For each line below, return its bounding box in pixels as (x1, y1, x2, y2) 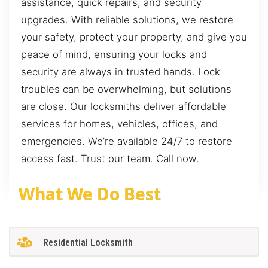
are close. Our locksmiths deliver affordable (21, 100, 226, 113)
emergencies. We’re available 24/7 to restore (21, 135, 232, 148)
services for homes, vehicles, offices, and (21, 118, 218, 130)
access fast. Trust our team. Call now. (21, 153, 199, 165)
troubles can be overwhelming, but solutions (21, 83, 232, 96)
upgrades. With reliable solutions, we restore (21, 14, 233, 26)
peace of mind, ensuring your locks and (21, 48, 207, 61)
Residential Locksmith (42, 236, 133, 248)
